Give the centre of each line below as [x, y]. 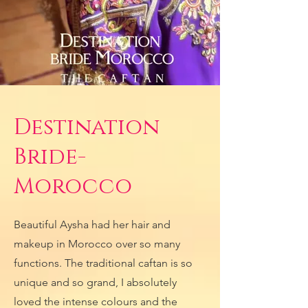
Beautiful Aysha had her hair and [92, 224]
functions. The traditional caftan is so [103, 263]
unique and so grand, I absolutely [95, 282]
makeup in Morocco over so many [97, 244]
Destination [87, 128]
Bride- [50, 157]
